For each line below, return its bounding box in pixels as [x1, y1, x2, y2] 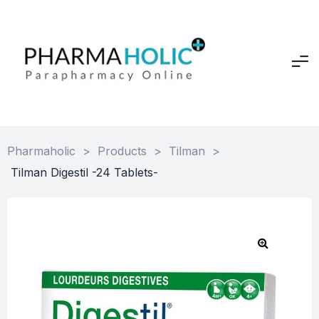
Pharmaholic [7, 143, 75, 158]
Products [98, 143, 147, 158]
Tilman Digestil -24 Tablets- [11, 164, 158, 179]
